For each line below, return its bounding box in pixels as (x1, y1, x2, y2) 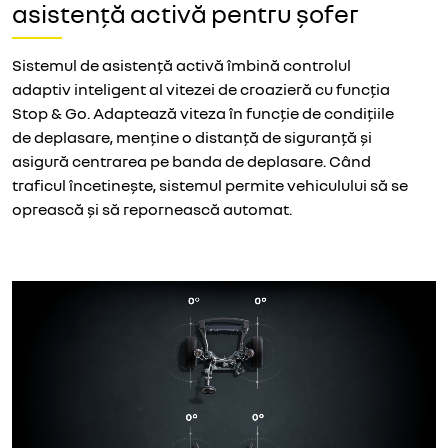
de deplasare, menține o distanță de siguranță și (12, 126, 372, 147)
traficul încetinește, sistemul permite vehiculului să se (12, 174, 408, 195)
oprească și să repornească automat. (12, 198, 292, 219)
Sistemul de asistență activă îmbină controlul (12, 54, 351, 75)
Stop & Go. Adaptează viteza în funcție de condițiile (12, 102, 394, 123)
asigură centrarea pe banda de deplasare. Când (12, 150, 371, 171)
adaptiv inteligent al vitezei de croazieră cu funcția (12, 78, 390, 99)
